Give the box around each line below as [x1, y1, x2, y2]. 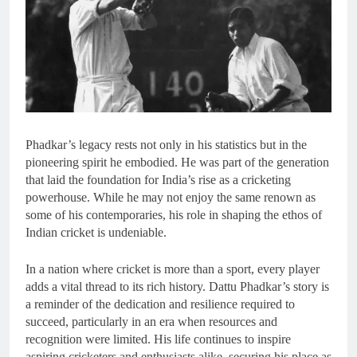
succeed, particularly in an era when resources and [25, 314, 277, 328]
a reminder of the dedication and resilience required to [25, 296, 295, 311]
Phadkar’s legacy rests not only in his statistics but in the [25, 137, 307, 151]
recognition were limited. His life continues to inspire [25, 331, 291, 346]
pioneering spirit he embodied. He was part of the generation [25, 155, 329, 169]
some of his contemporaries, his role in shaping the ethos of [25, 207, 322, 222]
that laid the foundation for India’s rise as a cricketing [25, 172, 291, 186]
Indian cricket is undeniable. [25, 225, 167, 239]
